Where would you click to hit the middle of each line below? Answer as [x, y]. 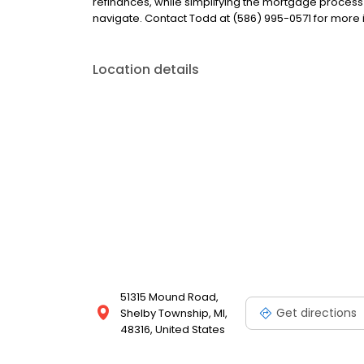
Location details [146, 69]
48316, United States [173, 329]
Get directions [316, 312]
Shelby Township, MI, [174, 313]
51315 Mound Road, [169, 297]
